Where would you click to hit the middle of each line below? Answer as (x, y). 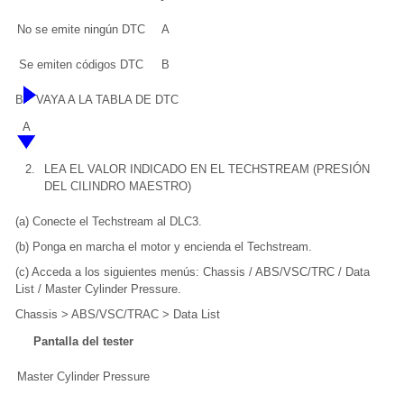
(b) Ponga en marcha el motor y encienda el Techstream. (164, 247)
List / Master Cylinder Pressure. (98, 289)
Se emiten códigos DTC (81, 65)
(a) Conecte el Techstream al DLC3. (109, 222)
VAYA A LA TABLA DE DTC (107, 100)
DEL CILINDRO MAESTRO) (118, 187)
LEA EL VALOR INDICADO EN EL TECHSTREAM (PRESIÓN (207, 170)
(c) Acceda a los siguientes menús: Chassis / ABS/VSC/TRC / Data (193, 272)
